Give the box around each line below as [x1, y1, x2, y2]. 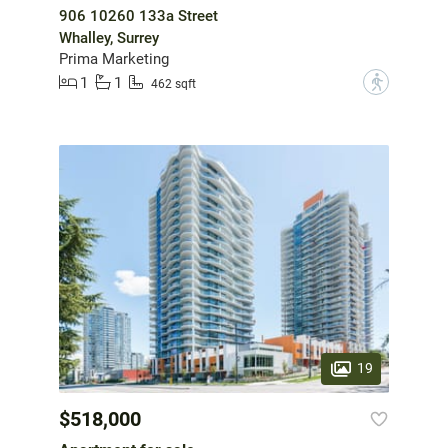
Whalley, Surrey [59, 29, 159, 48]
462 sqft [151, 76, 196, 91]
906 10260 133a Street [59, 7, 218, 26]
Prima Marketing [59, 50, 169, 69]
